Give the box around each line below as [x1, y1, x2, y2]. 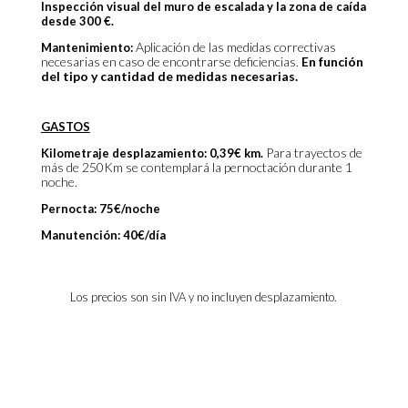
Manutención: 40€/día [40, 228, 166, 242]
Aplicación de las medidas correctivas [135, 39, 336, 55]
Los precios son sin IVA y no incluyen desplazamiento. [70, 290, 338, 304]
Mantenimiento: [40, 40, 136, 55]
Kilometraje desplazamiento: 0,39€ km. [40, 146, 266, 160]
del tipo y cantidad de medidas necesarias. [40, 68, 298, 84]
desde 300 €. [40, 14, 114, 28]
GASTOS [40, 119, 90, 134]
